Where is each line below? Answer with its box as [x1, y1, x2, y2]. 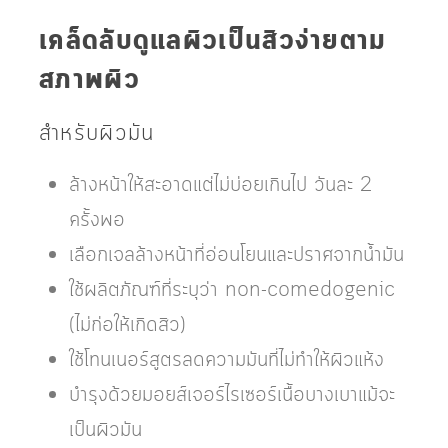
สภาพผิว [39, 59, 140, 101]
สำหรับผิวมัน [39, 117, 155, 149]
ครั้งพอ [69, 205, 125, 234]
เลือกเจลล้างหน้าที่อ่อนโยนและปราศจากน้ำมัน [69, 240, 404, 269]
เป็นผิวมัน [69, 415, 142, 444]
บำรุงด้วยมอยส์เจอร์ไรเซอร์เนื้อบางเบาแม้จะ [69, 380, 395, 409]
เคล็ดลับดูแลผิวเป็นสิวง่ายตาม [39, 20, 387, 62]
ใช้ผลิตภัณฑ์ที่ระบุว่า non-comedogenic [69, 275, 395, 304]
